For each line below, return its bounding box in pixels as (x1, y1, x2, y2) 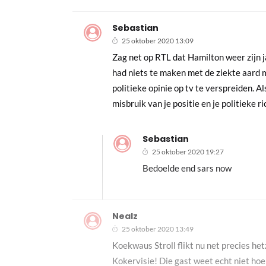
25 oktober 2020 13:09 (122, 36, 194, 45)
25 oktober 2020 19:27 (151, 147, 224, 156)
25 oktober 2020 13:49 (122, 224, 194, 233)
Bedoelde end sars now (142, 162, 232, 173)
